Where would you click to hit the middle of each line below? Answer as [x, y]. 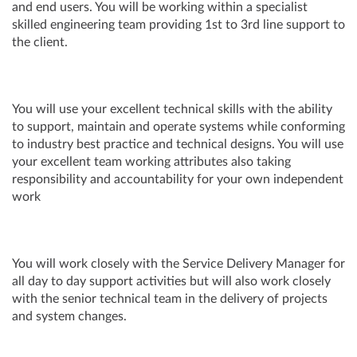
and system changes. [69, 316]
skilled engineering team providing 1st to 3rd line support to [178, 25]
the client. [40, 42]
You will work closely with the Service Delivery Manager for [178, 264]
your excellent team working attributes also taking [151, 162]
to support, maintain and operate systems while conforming [178, 127]
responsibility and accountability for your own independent [178, 179]
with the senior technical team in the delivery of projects [170, 299]
